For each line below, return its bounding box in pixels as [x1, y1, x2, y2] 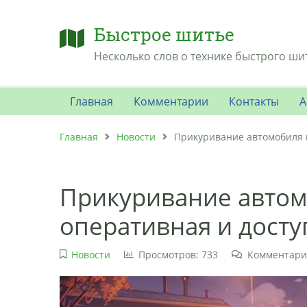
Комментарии [134, 94, 208, 109]
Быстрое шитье [94, 23, 234, 46]
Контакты [229, 94, 279, 109]
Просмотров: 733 [138, 248, 218, 262]
